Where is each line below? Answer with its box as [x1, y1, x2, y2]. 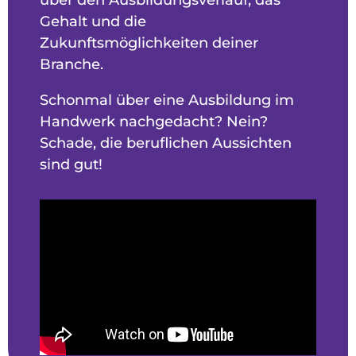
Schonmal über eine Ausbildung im [40, 91, 294, 109]
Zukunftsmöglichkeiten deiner [40, 33, 258, 52]
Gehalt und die [40, 12, 146, 30]
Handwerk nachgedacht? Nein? [40, 112, 268, 130]
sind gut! [40, 155, 103, 173]
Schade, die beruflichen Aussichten [40, 133, 292, 152]
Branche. [40, 55, 103, 73]
